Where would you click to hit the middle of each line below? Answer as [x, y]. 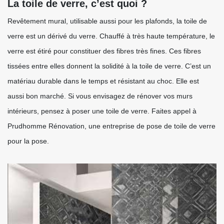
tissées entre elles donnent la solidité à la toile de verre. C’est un [109, 66]
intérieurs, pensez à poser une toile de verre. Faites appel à [102, 111]
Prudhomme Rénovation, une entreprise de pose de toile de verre [111, 126]
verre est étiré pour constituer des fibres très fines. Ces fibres [104, 51]
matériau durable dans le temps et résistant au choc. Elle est [103, 81]
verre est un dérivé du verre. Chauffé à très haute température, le [111, 36]
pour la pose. [28, 141]
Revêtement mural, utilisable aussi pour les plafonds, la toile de [107, 21]
